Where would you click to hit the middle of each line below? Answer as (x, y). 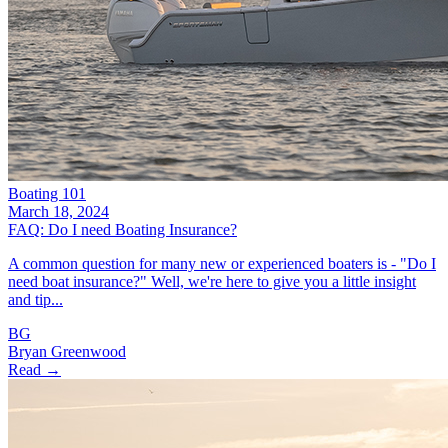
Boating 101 (47, 194)
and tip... (35, 300)
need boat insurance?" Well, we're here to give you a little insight (212, 282)
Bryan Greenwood (67, 352)
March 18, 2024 (58, 212)
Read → (34, 370)
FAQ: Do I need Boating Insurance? (122, 230)
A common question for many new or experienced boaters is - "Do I (222, 264)
